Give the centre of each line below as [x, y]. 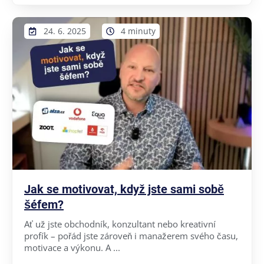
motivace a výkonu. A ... [72, 247]
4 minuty [138, 31]
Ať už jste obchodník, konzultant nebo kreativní [120, 224]
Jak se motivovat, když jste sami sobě [124, 189]
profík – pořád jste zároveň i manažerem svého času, [131, 235]
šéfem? [44, 204]
